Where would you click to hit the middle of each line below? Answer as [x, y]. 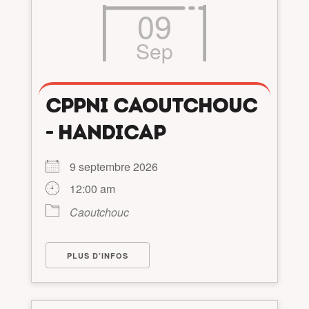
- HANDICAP [105, 132]
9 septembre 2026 [119, 167]
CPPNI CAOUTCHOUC [151, 106]
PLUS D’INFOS [97, 256]
